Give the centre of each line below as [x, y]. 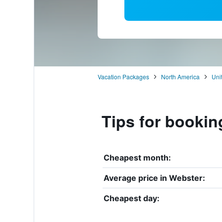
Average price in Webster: [154, 178]
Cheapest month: [137, 157]
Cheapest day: [131, 198]
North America [180, 76]
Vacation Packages [123, 76]
